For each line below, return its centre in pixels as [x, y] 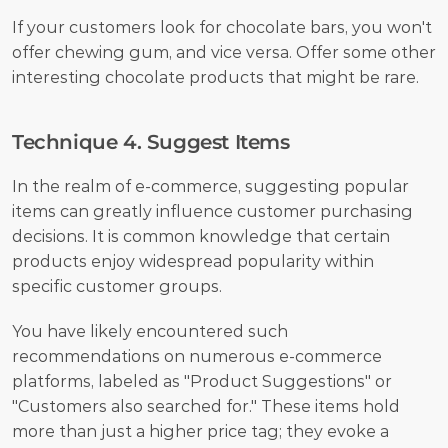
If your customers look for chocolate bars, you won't [222, 27]
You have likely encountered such [150, 331]
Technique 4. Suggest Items [151, 141]
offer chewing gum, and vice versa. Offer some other [224, 52]
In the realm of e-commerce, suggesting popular [210, 186]
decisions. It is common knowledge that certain [201, 236]
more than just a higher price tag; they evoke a [200, 431]
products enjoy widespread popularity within [193, 261]
